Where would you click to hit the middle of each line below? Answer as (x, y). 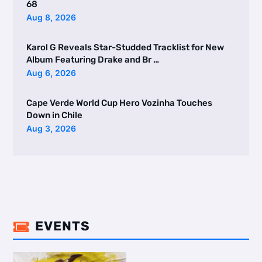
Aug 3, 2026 (51, 129)
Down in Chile (54, 116)
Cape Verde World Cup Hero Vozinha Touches (119, 103)
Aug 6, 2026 (51, 73)
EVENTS (62, 226)
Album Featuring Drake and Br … (92, 60)
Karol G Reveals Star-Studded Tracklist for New (125, 48)
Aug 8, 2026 (51, 18)
